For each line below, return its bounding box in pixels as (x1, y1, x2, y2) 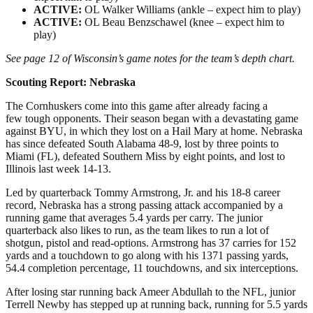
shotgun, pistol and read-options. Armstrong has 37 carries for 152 (6, 236, 296, 249)
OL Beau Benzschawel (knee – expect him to (82, 15, 284, 28)
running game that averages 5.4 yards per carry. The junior (6, 211, 263, 224)
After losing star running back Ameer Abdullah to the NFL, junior (6, 285, 296, 298)
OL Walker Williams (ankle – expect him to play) (85, 3, 300, 15)
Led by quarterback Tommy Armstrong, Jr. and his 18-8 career (6, 186, 280, 198)
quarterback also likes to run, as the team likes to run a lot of (6, 224, 269, 236)
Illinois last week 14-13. (6, 162, 111, 175)
